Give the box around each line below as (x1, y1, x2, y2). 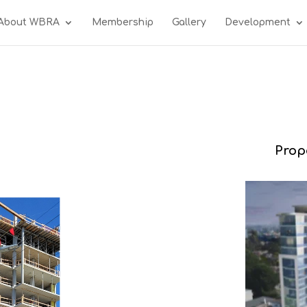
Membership (92, 17, 153, 27)
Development (225, 17, 291, 27)
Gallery (172, 17, 206, 27)
